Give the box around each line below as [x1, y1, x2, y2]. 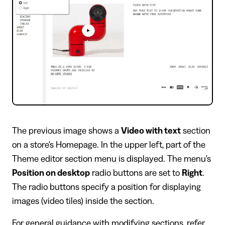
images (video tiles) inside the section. [12, 196, 154, 205]
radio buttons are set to [90, 168, 182, 177]
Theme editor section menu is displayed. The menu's [12, 154, 211, 163]
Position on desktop [12, 168, 90, 177]
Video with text [121, 126, 181, 135]
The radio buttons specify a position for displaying [12, 182, 201, 191]
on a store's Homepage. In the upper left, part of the [12, 140, 205, 149]
